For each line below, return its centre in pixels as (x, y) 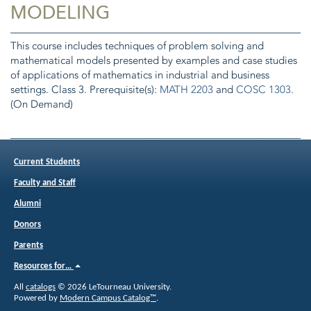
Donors (27, 224)
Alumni (27, 203)
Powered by (37, 298)
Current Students (47, 162)
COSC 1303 (263, 89)
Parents (28, 245)
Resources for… (44, 266)
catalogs (41, 287)
